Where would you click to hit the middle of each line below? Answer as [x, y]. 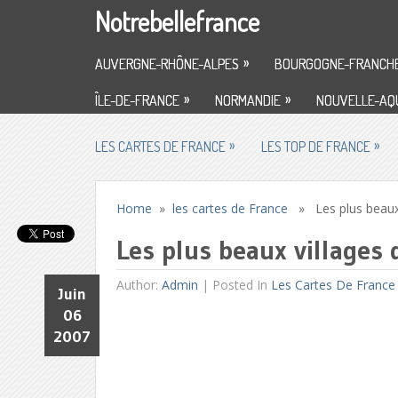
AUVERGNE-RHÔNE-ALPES [167, 64]
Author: [139, 285]
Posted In [242, 285]
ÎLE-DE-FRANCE [137, 100]
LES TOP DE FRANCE [316, 147]
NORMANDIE [248, 100]
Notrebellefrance [177, 21]
